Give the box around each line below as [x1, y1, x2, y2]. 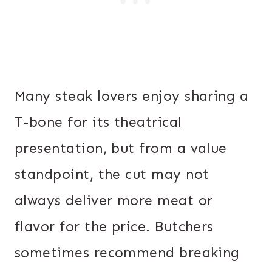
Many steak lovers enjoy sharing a [15, 87, 249, 105]
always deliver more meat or [15, 192, 213, 209]
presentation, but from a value [15, 140, 227, 157]
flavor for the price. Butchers [15, 218, 214, 236]
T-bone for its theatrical [15, 114, 182, 131]
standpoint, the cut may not [15, 166, 209, 183]
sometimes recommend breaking [15, 244, 240, 262]
